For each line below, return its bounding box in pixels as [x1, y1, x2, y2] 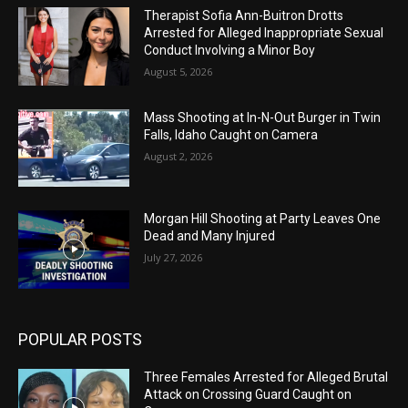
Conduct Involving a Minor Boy [144, 42, 316, 57]
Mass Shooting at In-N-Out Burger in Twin [144, 109, 382, 125]
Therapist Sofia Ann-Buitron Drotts [144, 7, 344, 23]
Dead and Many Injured [144, 229, 276, 244]
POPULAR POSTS [18, 329, 142, 349]
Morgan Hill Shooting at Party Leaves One [144, 211, 382, 227]
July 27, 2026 [144, 250, 203, 265]
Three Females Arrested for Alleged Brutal [144, 369, 389, 384]
